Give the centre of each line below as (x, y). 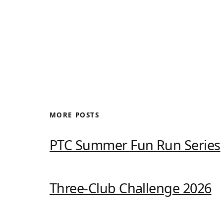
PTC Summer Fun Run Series (135, 145)
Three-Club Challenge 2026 (131, 188)
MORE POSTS (74, 115)
